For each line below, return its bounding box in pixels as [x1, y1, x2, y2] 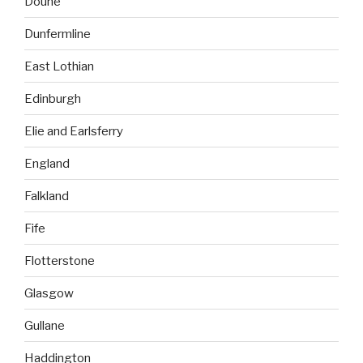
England [24, 156, 70, 171]
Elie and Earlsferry [24, 123, 123, 139]
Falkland [24, 188, 69, 203]
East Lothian [24, 58, 94, 74]
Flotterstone [24, 253, 95, 268]
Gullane [24, 318, 65, 333]
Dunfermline [24, 26, 91, 41]
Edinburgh [24, 91, 81, 106]
